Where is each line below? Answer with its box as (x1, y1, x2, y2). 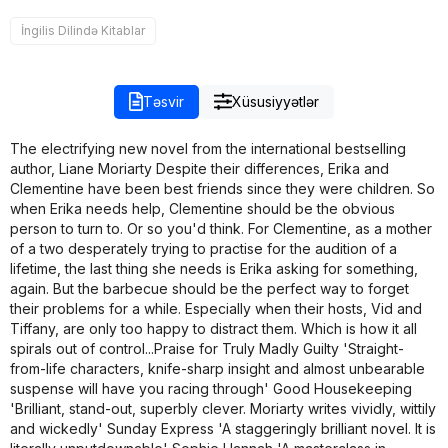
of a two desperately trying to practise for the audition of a (10, 239, 397, 257)
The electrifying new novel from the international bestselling (10, 139, 406, 157)
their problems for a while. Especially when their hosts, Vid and (10, 299, 422, 317)
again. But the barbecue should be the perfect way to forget (10, 279, 409, 297)
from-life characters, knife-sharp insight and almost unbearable (10, 359, 425, 377)
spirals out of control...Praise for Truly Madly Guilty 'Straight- (10, 339, 404, 357)
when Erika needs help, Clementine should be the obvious (10, 199, 395, 217)
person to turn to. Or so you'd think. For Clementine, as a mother (10, 219, 432, 237)
